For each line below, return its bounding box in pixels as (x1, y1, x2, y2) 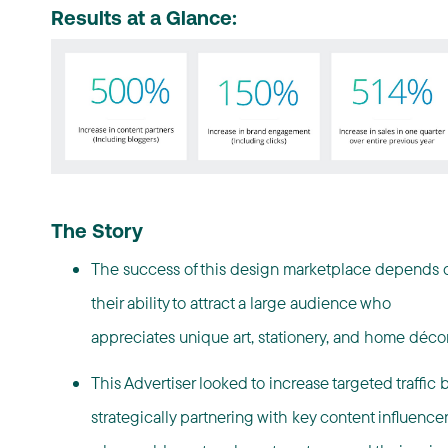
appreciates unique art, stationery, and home (90, 326, 409, 348)
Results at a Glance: (50, 10, 237, 30)
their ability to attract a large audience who (90, 292, 391, 314)
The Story (50, 223, 143, 244)
